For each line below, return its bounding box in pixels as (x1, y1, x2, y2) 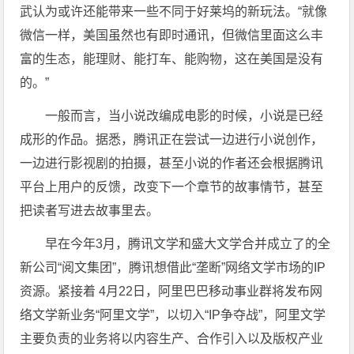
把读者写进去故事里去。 (20, 204, 160, 217)
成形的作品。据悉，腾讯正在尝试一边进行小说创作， (20, 133, 324, 146)
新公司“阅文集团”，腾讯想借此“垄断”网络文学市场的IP (20, 261, 326, 274)
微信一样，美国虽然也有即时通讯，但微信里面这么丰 (20, 28, 324, 42)
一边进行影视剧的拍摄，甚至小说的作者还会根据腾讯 (20, 156, 324, 170)
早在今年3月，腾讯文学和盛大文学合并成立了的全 (45, 237, 331, 250)
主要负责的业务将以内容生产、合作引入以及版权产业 (20, 332, 324, 345)
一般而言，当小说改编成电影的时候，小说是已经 (45, 109, 324, 122)
